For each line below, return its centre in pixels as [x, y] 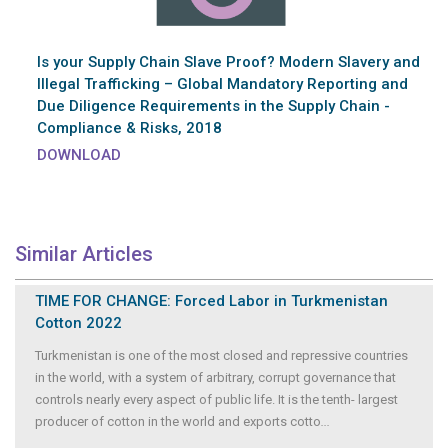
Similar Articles [84, 253]
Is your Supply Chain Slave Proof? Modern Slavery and [228, 61]
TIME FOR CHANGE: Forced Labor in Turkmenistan [211, 300]
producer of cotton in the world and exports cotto [178, 421]
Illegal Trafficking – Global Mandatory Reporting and [222, 83]
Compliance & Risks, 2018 [129, 127]
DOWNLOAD [79, 154]
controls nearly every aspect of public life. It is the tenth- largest [216, 399]
